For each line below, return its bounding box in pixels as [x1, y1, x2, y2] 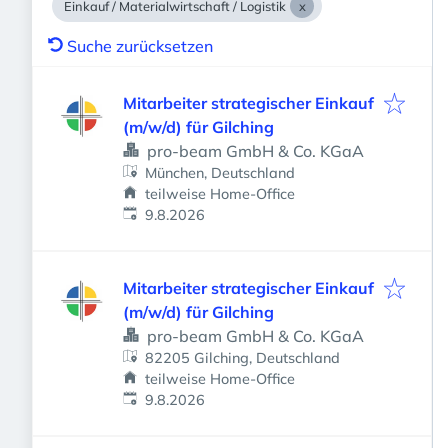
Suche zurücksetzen [67, 36, 213, 56]
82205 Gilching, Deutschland [145, 349, 341, 367]
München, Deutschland [145, 164, 296, 182]
